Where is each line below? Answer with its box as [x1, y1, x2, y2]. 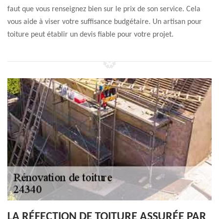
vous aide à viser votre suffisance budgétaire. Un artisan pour [7, 18, 202, 26]
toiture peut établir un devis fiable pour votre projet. [7, 31, 174, 39]
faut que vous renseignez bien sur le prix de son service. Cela [7, 5, 200, 13]
